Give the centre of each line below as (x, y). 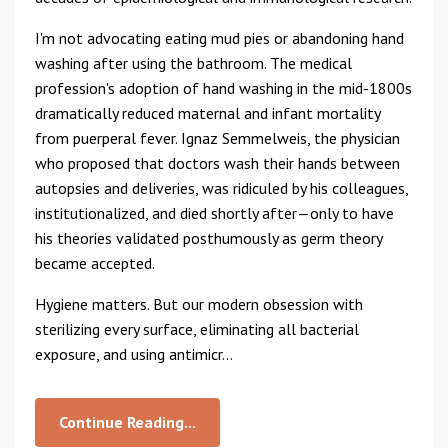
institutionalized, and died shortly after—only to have (214, 213)
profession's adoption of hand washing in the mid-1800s (223, 88)
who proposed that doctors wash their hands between (217, 163)
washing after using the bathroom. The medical (193, 63)
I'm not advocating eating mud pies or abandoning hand (219, 38)
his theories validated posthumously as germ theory (208, 238)
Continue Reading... (127, 422)
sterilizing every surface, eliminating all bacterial (197, 329)
